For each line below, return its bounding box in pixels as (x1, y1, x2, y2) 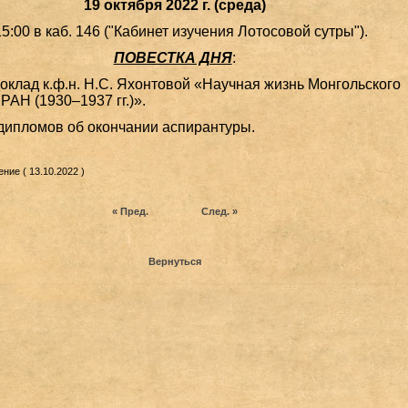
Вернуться (148, 256, 201, 267)
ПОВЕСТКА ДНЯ (113, 50, 232, 66)
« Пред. (111, 206, 148, 217)
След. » (200, 206, 238, 217)
